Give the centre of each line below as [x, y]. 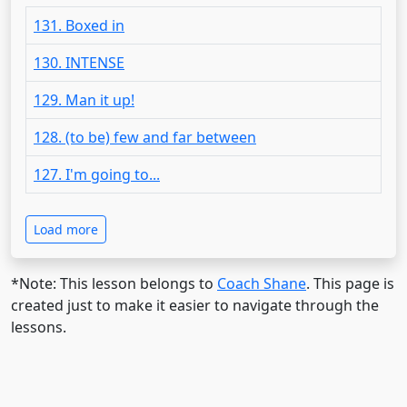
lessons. [39, 327]
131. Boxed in [79, 25]
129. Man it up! [84, 99]
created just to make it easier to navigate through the [195, 305]
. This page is [350, 283]
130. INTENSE [79, 62]
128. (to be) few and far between [145, 137]
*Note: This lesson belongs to [114, 283]
